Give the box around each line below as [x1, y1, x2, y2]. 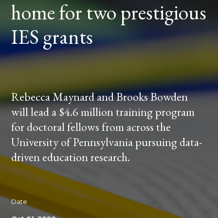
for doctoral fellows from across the [11, 119, 171, 135]
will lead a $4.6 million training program [11, 104, 195, 120]
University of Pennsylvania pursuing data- [11, 134, 202, 150]
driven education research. [11, 149, 130, 165]
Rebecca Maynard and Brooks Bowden [11, 89, 188, 105]
